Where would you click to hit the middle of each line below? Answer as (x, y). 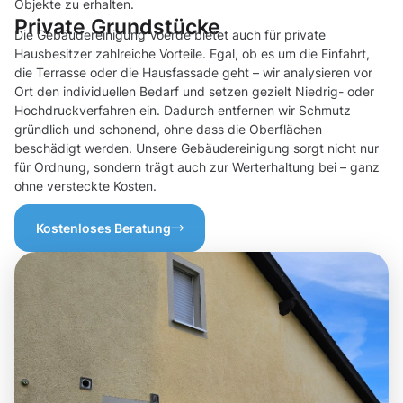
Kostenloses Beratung (103, 228)
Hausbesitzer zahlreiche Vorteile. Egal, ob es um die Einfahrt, (192, 54)
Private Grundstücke (117, 27)
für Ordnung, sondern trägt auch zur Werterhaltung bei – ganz (197, 167)
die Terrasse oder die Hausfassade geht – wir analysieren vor (193, 73)
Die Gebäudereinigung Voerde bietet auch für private (170, 35)
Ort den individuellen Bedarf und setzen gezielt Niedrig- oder (194, 92)
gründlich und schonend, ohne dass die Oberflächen (168, 130)
